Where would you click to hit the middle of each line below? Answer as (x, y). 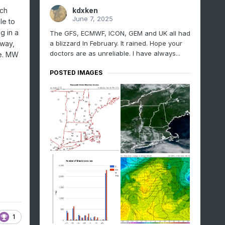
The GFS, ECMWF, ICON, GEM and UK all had (120, 33)
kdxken (85, 11)
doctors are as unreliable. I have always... (115, 53)
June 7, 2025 (92, 19)
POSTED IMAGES (76, 73)
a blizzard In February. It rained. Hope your (116, 43)
